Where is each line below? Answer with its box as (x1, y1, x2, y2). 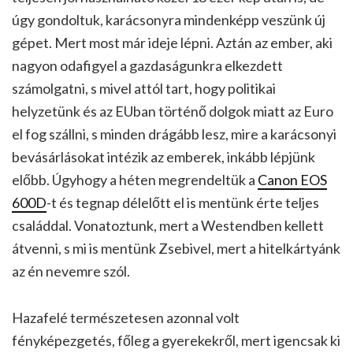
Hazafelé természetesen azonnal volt (12, 308, 240, 326)
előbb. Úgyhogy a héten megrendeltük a (12, 170, 258, 188)
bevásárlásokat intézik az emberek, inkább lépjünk (12, 147, 315, 165)
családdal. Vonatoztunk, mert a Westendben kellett (12, 216, 324, 234)
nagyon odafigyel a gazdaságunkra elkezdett (12, 56, 283, 74)
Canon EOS (258, 170, 327, 188)
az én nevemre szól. (12, 262, 130, 280)
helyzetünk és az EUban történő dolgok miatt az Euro (12, 102, 333, 120)
